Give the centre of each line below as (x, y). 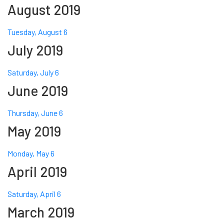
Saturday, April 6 (34, 194)
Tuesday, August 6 (37, 32)
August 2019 (44, 10)
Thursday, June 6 (35, 113)
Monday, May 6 (31, 153)
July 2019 (35, 50)
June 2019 (38, 91)
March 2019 (41, 212)
